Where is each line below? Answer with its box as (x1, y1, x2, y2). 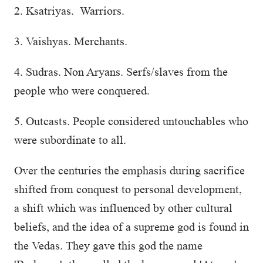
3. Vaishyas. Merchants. (14, 35, 127, 48)
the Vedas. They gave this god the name (14, 239, 203, 252)
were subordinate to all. (14, 133, 126, 146)
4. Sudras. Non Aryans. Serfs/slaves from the (14, 65, 228, 78)
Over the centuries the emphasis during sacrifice (14, 164, 245, 177)
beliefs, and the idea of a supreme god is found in (14, 220, 249, 233)
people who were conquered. (14, 84, 150, 97)
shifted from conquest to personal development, (14, 183, 242, 195)
